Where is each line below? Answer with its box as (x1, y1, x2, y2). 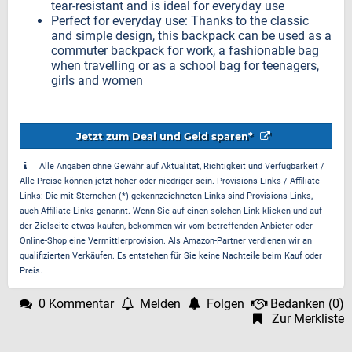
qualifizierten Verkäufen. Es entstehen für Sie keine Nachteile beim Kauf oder (20, 251, 322, 261)
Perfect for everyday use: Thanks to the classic (51, 13, 309, 28)
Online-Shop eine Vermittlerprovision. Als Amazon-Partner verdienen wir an (20, 236, 312, 246)
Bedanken (270, 296, 325, 311)
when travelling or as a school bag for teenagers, (51, 58, 319, 73)
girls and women (51, 73, 143, 88)
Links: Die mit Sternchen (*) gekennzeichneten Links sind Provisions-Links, (20, 191, 313, 201)
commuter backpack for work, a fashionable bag (51, 43, 319, 58)
